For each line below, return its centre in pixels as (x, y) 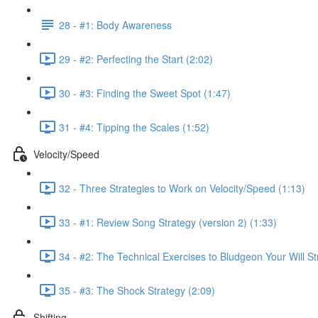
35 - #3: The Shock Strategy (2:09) (137, 290)
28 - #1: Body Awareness (115, 24)
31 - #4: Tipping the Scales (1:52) (134, 127)
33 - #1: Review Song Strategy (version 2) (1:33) (168, 222)
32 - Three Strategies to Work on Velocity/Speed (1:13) (182, 188)
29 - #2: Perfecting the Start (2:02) (136, 59)
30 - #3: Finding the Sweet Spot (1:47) (145, 93)
